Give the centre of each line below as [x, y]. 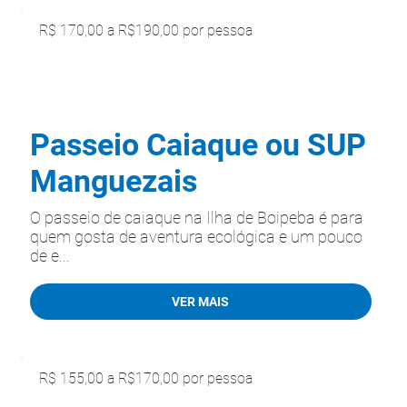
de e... [50, 256]
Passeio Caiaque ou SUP [198, 144]
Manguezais [114, 181]
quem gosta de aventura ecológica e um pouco [196, 237]
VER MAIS [201, 301]
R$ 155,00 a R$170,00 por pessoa [146, 379]
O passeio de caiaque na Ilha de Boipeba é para [197, 218]
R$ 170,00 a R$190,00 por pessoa [146, 31]
